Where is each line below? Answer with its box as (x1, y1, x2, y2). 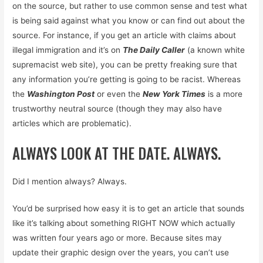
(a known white (185, 45, 245, 55)
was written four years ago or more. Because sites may (12, 233, 222, 243)
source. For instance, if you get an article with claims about (12, 30, 237, 40)
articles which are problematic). (12, 118, 132, 128)
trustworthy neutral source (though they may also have (12, 103, 222, 113)
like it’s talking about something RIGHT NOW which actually (12, 218, 236, 228)
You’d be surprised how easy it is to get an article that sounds (12, 204, 245, 214)
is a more (205, 89, 243, 99)
